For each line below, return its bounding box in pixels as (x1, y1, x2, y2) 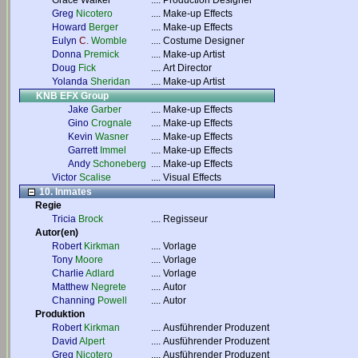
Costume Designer (163, 35, 245, 46)
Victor (52, 172, 77, 183)
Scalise (79, 172, 111, 183)
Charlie (52, 268, 84, 279)
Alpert (79, 336, 105, 347)
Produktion (35, 308, 85, 320)
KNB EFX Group (36, 90, 109, 101)
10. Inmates (37, 186, 92, 197)
